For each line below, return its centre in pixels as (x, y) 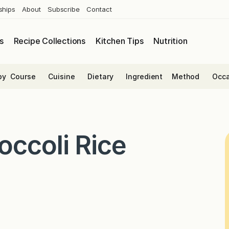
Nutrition (170, 41)
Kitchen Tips (119, 41)
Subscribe (64, 9)
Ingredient (144, 76)
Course (23, 76)
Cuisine (62, 76)
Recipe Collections (49, 41)
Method (186, 76)
